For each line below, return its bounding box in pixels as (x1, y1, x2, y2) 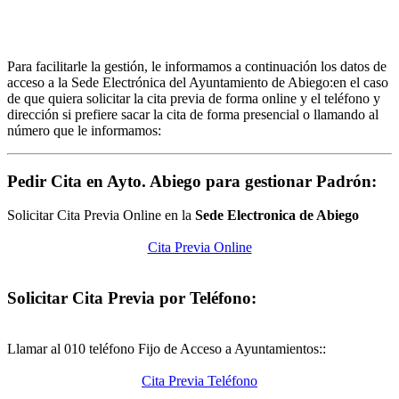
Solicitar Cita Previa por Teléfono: (7, 288, 256, 307)
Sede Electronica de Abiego (195, 208, 359, 224)
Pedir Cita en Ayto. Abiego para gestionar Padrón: (7, 171, 377, 191)
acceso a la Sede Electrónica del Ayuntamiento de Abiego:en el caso (7, 74, 388, 90)
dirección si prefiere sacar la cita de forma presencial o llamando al (7, 106, 379, 122)
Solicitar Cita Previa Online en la (7, 208, 195, 224)
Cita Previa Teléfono (142, 372, 257, 388)
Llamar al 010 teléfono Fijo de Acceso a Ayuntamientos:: (7, 340, 326, 356)
